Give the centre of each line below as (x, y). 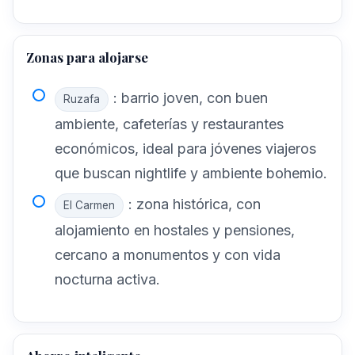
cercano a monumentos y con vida (168, 254)
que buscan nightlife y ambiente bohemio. (191, 174)
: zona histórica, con (195, 204)
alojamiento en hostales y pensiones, (175, 230)
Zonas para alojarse (87, 57)
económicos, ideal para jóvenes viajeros (185, 149)
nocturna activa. (107, 279)
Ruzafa (82, 99)
